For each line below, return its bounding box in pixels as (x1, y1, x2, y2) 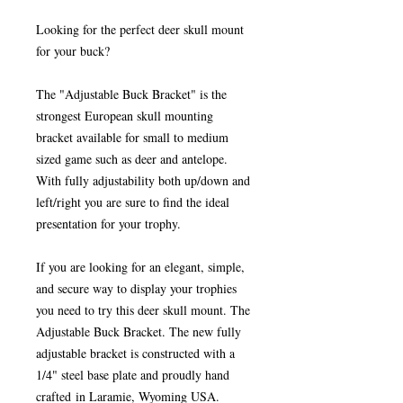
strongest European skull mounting (36, 107, 213, 124)
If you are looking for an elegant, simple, (36, 258, 245, 275)
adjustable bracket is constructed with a (36, 345, 235, 362)
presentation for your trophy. (36, 215, 181, 232)
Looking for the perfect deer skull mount (36, 21, 244, 38)
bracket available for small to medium (36, 129, 228, 146)
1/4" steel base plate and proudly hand (36, 366, 229, 383)
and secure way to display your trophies (36, 280, 237, 297)
